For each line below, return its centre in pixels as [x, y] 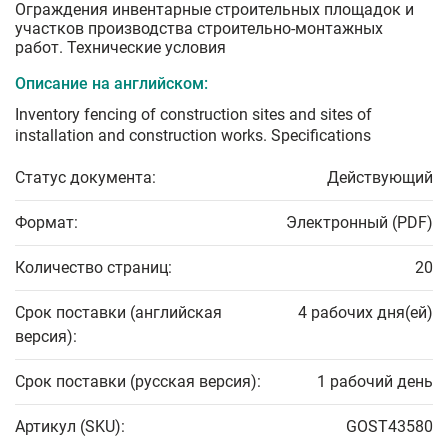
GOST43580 [389, 427]
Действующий [380, 178]
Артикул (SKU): [70, 427]
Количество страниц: [93, 268]
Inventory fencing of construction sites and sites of [193, 115]
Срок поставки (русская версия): [138, 382]
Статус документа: [85, 178]
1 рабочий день [375, 382]
